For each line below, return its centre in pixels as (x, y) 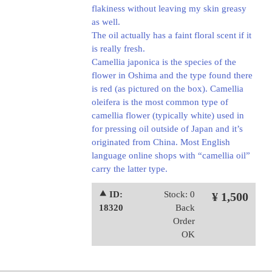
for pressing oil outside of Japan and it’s (167, 129)
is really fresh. (118, 49)
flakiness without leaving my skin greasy (169, 8)
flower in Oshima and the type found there (172, 75)
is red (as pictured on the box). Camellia (167, 89)
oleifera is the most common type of (160, 102)
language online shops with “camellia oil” (171, 155)
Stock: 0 (179, 194)
